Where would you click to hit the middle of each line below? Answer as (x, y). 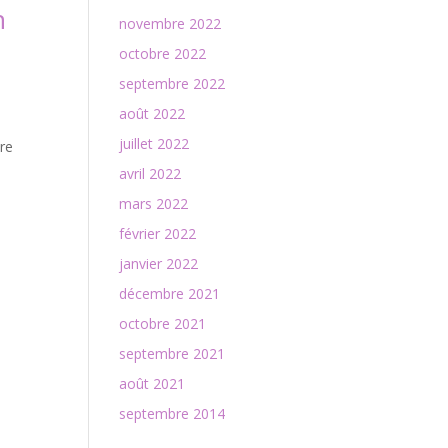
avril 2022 (150, 173)
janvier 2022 (159, 263)
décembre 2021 (170, 293)
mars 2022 (154, 203)
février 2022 (158, 233)
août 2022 (152, 113)
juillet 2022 (154, 143)
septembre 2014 (172, 413)
